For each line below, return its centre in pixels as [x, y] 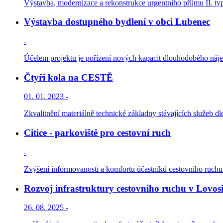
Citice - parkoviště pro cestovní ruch [97, 133]
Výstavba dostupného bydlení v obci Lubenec [117, 22]
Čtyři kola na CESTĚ [68, 77]
